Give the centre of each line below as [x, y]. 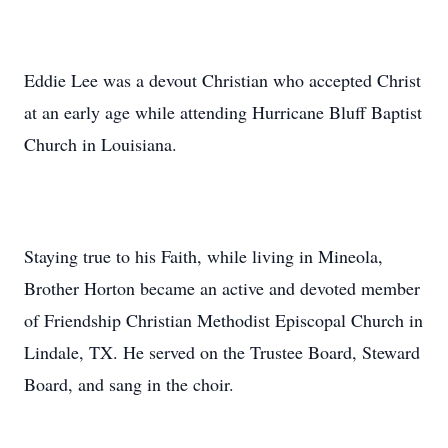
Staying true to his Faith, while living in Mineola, [203, 256]
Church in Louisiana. [100, 144]
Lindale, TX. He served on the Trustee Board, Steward [222, 352]
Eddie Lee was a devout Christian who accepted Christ [222, 80]
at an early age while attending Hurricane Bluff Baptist [223, 112]
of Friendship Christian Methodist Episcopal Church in [223, 320]
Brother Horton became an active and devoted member [222, 288]
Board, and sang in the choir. [129, 384]
